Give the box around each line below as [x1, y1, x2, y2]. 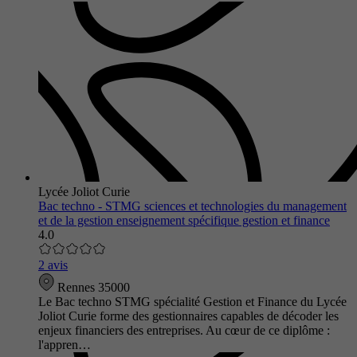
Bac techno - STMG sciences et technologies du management [38, 198, 347, 213]
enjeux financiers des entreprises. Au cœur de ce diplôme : [38, 323, 330, 337]
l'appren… [38, 337, 91, 351]
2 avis [38, 257, 68, 272]
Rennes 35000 [54, 280, 130, 294]
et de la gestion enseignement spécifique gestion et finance [38, 213, 330, 227]
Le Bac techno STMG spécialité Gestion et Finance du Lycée [38, 294, 347, 308]
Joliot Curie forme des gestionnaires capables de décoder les [38, 308, 339, 323]
